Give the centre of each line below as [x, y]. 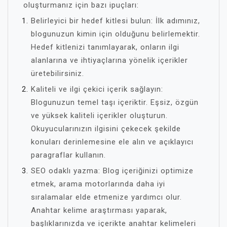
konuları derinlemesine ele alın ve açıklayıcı [112, 142]
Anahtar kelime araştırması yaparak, [99, 210]
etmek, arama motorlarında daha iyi [98, 184]
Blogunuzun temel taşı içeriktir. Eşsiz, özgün [115, 102]
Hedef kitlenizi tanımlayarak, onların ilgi [105, 47]
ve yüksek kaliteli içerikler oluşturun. [99, 116]
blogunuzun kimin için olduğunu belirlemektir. [116, 34]
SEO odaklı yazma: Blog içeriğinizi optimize [112, 171]
